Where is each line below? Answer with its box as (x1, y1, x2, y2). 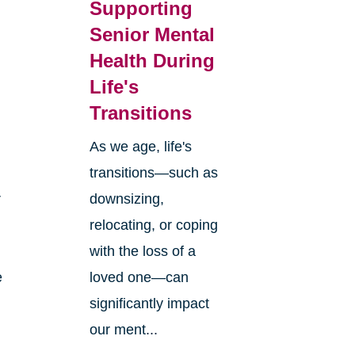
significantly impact (89, 295, 209, 311)
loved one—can (89, 269, 189, 285)
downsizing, (89, 190, 164, 207)
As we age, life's (89, 138, 192, 155)
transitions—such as (89, 164, 218, 181)
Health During (89, 49, 215, 71)
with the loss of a (89, 242, 196, 259)
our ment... (89, 321, 158, 338)
